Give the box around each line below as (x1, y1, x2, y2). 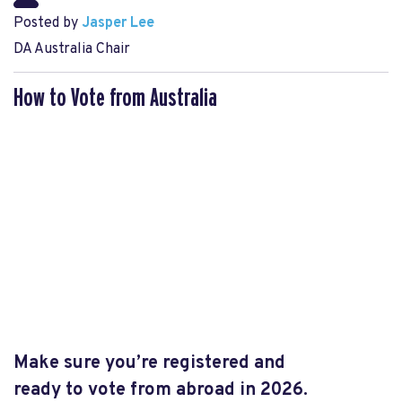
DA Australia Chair (13, 40, 130, 58)
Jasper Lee (82, 14, 154, 32)
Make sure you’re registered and (13, 351, 285, 375)
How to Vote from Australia (13, 85, 217, 111)
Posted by (13, 14, 82, 32)
